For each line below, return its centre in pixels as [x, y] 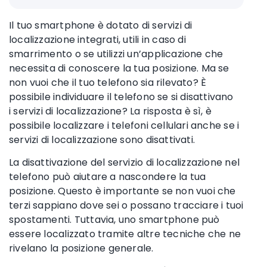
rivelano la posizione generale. [83, 248]
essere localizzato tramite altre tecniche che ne [125, 234]
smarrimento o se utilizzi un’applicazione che [116, 54]
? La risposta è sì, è [167, 111]
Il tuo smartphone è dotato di [81, 25]
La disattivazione [50, 162]
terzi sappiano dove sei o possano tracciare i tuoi [126, 205]
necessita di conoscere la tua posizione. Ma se [119, 68]
